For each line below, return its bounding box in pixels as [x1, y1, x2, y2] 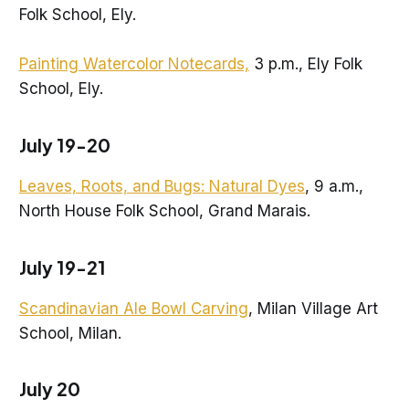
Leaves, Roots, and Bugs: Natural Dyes [18, 176, 305, 195]
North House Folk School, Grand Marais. [18, 201, 310, 220]
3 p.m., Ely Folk [248, 55, 362, 73]
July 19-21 [18, 255, 106, 278]
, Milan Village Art [247, 299, 378, 318]
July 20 [18, 377, 80, 401]
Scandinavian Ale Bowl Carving [18, 299, 248, 318]
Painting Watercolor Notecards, [18, 55, 249, 73]
